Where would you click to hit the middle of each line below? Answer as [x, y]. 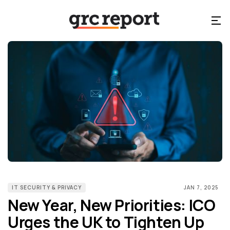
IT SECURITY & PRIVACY [47, 187]
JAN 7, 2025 [201, 187]
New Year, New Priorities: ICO [112, 205]
